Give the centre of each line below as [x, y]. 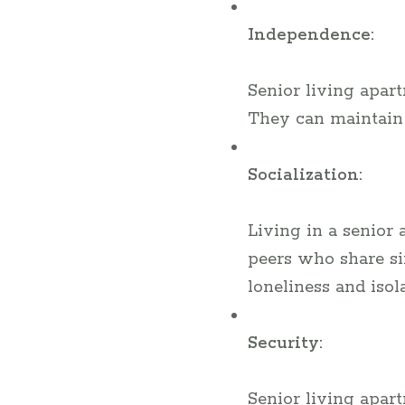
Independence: [311, 35]
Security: [285, 344]
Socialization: [305, 175]
